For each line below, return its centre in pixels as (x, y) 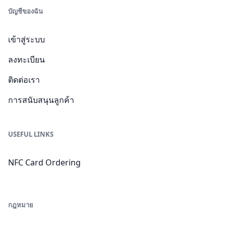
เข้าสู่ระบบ (26, 39)
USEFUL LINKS (31, 134)
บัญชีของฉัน (25, 11)
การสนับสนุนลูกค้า (41, 100)
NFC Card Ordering (44, 162)
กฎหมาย (21, 205)
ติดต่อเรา (24, 79)
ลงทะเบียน (26, 59)
